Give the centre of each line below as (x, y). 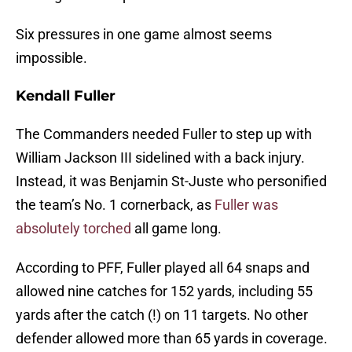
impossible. (51, 58)
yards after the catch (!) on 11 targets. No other (162, 315)
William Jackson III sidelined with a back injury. (160, 158)
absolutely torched (73, 229)
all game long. (176, 229)
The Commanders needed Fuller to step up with (164, 134)
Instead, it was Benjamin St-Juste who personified (171, 181)
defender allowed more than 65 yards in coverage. (172, 339)
